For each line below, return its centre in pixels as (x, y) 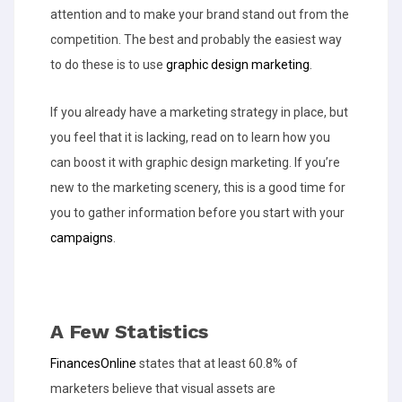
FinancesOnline (93, 363)
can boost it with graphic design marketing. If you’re (195, 162)
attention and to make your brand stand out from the (200, 14)
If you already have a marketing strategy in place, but (199, 112)
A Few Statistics (129, 332)
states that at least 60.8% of (217, 363)
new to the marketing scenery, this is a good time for (198, 188)
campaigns (82, 238)
